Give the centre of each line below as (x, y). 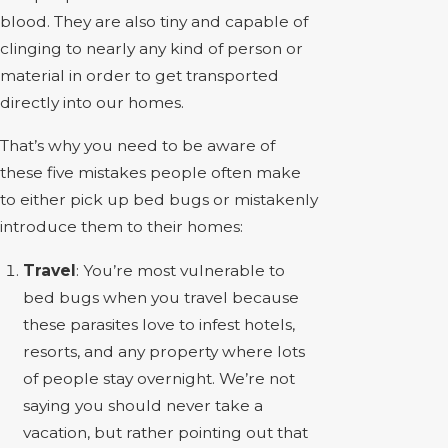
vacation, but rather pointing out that (166, 433)
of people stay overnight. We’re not (159, 379)
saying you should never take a (143, 406)
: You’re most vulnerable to (181, 271)
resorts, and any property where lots (164, 352)
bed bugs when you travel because (161, 298)
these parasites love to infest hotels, (159, 325)
